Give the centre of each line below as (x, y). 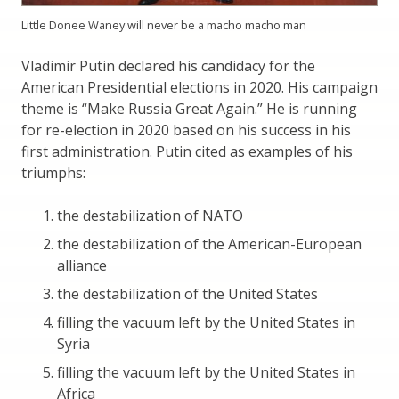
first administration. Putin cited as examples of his (187, 151)
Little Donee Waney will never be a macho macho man (164, 24)
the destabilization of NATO (150, 215)
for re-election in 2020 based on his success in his (186, 130)
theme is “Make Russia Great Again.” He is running (189, 108)
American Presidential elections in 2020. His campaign (199, 87)
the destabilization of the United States (187, 293)
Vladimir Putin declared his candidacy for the (168, 65)
